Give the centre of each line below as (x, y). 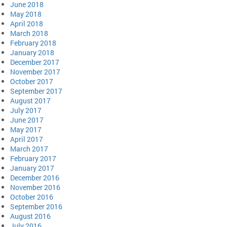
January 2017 (32, 168)
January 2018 (32, 52)
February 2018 (33, 43)
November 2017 (35, 71)
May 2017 (26, 129)
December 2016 (35, 177)
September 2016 (36, 206)
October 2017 (32, 81)
